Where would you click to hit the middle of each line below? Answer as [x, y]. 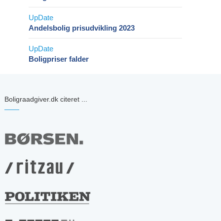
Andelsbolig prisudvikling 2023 [81, 28]
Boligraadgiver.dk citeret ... [46, 99]
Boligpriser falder [58, 59]
